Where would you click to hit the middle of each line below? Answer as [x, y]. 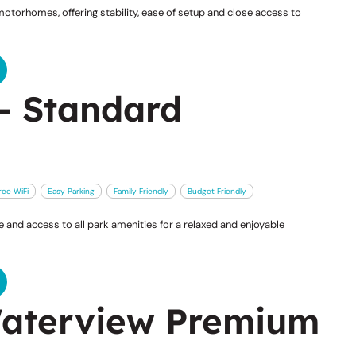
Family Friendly [141, 191]
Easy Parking [71, 191]
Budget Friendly [217, 191]
